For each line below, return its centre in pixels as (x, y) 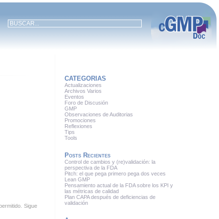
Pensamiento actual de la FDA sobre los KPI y (119, 185)
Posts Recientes (88, 155)
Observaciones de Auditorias (99, 114)
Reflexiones (79, 126)
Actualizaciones (83, 85)
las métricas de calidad (92, 191)
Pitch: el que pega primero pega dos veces (116, 174)
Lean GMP (77, 179)
